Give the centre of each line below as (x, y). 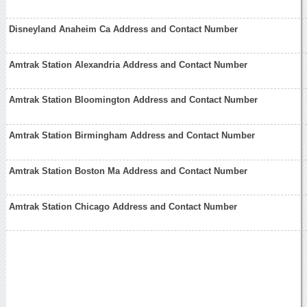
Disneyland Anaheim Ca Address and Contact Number (124, 29)
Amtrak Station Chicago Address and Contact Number (123, 206)
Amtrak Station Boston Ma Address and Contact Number (128, 171)
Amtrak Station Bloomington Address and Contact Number (134, 100)
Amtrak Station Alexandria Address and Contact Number (128, 64)
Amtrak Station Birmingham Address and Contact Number (132, 136)
